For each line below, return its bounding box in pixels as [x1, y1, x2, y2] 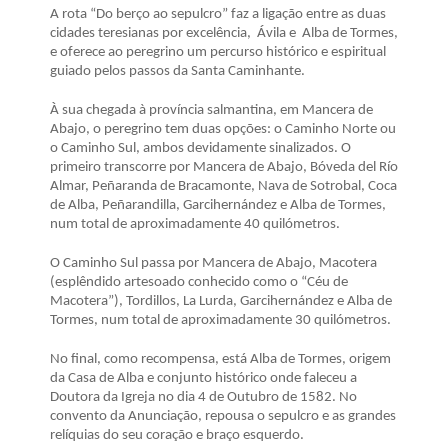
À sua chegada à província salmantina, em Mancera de [50, 103, 373, 119]
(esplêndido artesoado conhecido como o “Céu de [50, 275, 348, 291]
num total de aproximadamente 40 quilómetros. [50, 217, 340, 233]
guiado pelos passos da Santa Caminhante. [50, 64, 305, 80]
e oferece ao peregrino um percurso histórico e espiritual [50, 45, 386, 61]
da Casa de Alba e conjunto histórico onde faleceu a [50, 371, 357, 387]
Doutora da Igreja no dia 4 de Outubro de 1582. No [50, 390, 357, 406]
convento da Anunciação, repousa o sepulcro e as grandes [50, 409, 396, 425]
